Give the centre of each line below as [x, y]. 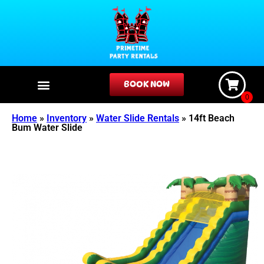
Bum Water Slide [47, 128]
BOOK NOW [146, 85]
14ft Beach [212, 118]
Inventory [67, 118]
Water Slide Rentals [138, 118]
